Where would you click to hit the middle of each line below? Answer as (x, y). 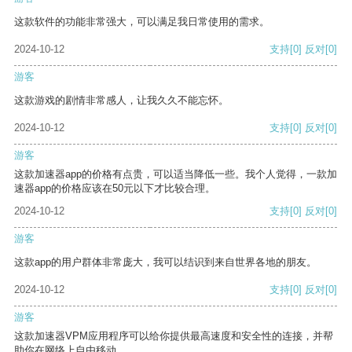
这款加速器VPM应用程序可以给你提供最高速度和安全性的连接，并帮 (174, 336)
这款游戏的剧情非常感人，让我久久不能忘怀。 (121, 101)
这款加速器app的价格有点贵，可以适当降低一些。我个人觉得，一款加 (176, 174)
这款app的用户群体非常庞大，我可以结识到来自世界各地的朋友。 (165, 262)
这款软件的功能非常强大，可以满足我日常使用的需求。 (142, 22)
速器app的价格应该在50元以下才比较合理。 (115, 189)
